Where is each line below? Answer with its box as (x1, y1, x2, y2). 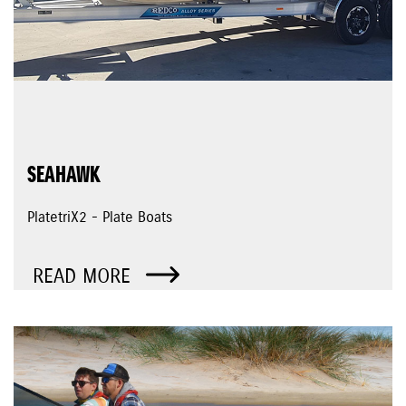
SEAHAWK (27, 161, 101, 190)
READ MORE (33, 264, 137, 290)
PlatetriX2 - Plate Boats (27, 208, 172, 227)
